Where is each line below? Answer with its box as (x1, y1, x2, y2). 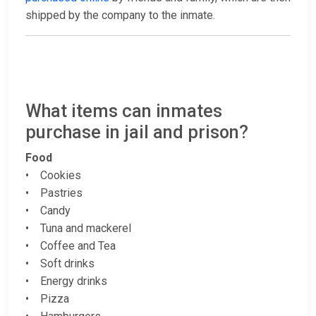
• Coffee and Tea (25, 239, 116, 253)
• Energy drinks (25, 274, 107, 288)
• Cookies (25, 169, 81, 183)
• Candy (25, 204, 71, 218)
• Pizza (25, 292, 69, 306)
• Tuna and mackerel (25, 221, 131, 236)
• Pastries (25, 186, 83, 200)
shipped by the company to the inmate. (25, 8, 215, 23)
